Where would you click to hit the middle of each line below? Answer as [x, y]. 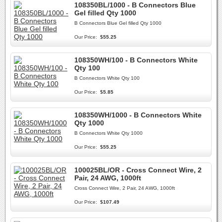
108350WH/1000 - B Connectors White [138, 115]
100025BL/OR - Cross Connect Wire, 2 [138, 170]
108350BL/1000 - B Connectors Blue [135, 5]
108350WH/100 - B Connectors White [136, 60]
